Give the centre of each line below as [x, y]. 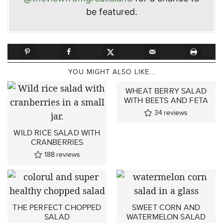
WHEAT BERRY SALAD [166, 91]
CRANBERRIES [57, 142]
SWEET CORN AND [166, 207]
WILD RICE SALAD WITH [57, 132]
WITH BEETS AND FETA [166, 100]
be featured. [111, 12]
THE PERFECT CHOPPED [57, 207]
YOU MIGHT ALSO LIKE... [111, 71]
